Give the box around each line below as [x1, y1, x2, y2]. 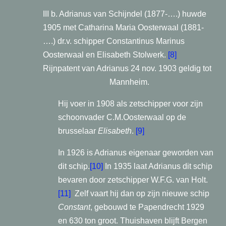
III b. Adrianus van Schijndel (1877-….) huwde [43, 10, 206, 18]
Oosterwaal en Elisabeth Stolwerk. [43, 50, 168, 59]
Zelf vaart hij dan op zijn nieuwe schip [73, 189, 209, 198]
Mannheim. [109, 78, 149, 86]
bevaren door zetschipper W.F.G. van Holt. [58, 176, 208, 184]
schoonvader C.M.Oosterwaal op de [58, 113, 186, 122]
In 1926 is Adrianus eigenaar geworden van [58, 148, 213, 157]
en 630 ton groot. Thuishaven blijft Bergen [58, 216, 207, 225]
